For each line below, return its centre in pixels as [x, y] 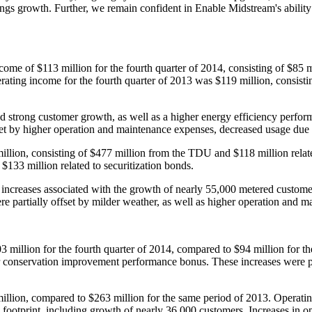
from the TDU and [189, 153]
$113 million [64, 68]
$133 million [30, 165]
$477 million [118, 153]
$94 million [259, 249]
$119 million [243, 80]
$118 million [261, 153]
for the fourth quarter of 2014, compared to [137, 249]
